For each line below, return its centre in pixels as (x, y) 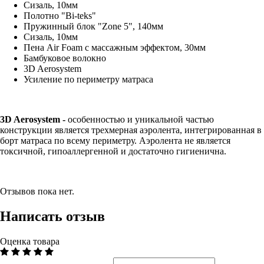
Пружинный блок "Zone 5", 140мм (93, 26)
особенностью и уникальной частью (141, 119)
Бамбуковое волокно (65, 58)
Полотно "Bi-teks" (60, 15)
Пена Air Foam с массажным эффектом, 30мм (115, 47)
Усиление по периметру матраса (88, 79)
